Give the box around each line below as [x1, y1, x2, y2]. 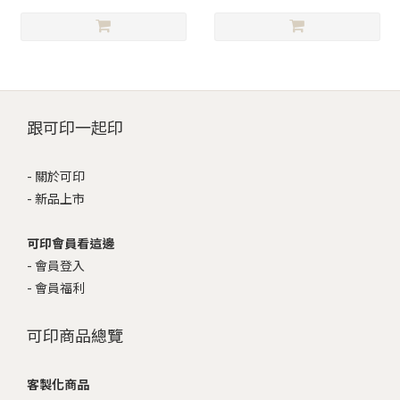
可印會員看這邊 [27, 234, 114, 252]
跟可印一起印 [27, 115, 123, 138]
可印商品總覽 [27, 323, 123, 346]
